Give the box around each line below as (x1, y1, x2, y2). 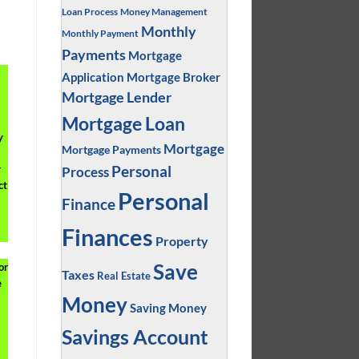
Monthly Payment (61, 26, 139, 38)
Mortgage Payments (61, 142, 161, 156)
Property (155, 232, 208, 248)
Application (61, 69, 124, 84)
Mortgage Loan (61, 111, 185, 135)
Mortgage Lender (61, 88, 171, 106)
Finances (61, 223, 153, 251)
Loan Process (61, 5, 118, 17)
